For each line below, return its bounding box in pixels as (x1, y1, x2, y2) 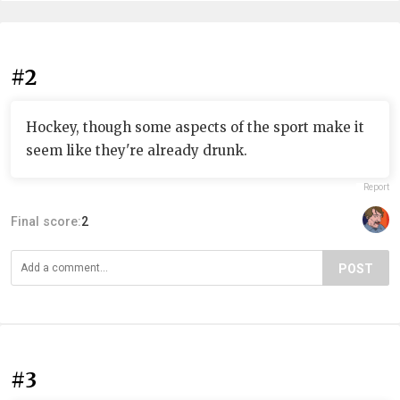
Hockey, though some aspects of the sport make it (26, 118, 364, 136)
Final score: (11, 213, 81, 229)
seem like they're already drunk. (26, 141, 247, 159)
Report (363, 181, 389, 192)
